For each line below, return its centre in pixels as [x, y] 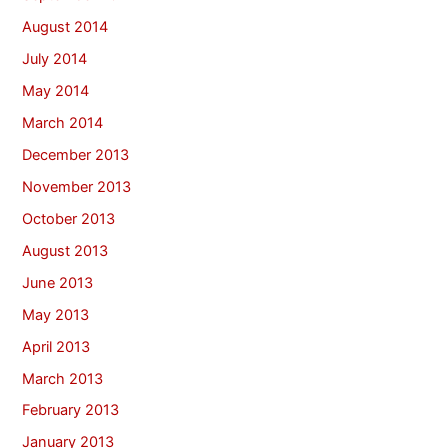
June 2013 [58, 282]
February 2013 [71, 410]
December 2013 [76, 154]
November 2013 [77, 186]
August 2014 [65, 27]
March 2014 [63, 123]
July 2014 [55, 59]
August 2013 [65, 250]
